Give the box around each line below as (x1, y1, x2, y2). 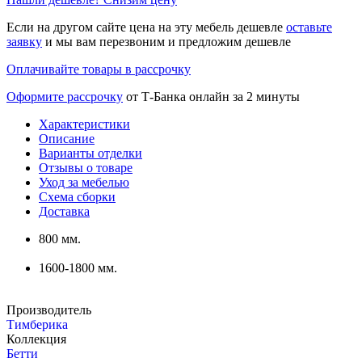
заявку (6, 35, 42, 49)
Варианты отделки (39, 146, 142, 161)
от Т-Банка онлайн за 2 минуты (123, 90, 300, 104)
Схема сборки (39, 190, 116, 204)
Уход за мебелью (39, 175, 129, 190)
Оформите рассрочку (6, 90, 123, 104)
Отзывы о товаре (39, 161, 133, 175)
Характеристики (39, 117, 130, 132)
